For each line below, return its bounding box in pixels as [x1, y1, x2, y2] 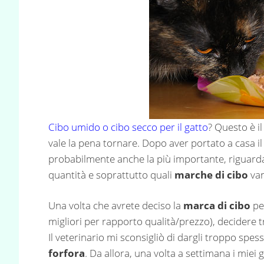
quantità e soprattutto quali [48, 167, 174, 181]
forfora [48, 246, 85, 260]
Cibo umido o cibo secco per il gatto [48, 120, 208, 134]
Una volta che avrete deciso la [48, 199, 183, 213]
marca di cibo [183, 199, 250, 213]
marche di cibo [174, 167, 248, 181]
